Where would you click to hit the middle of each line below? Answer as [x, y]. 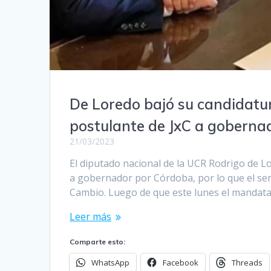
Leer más [91, 217]
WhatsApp [111, 263]
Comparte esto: [98, 242]
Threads [247, 263]
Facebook [181, 263]
